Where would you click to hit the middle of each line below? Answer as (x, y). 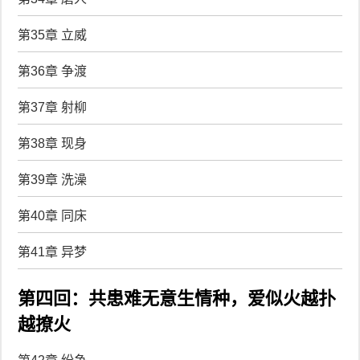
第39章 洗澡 (53, 179)
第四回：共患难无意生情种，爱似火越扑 (177, 298)
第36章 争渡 (53, 71)
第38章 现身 (53, 143)
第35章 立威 (53, 35)
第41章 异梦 (53, 252)
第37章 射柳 (53, 107)
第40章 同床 (53, 215)
